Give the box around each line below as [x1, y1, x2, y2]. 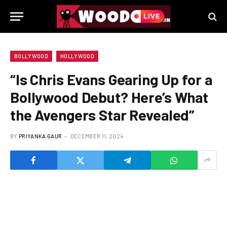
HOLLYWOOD [60, 53, 94, 59]
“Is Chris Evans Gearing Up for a [10, 70, 212, 88]
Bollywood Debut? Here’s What [10, 88, 208, 106]
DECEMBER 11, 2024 [70, 133, 124, 139]
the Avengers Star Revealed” [10, 106, 195, 124]
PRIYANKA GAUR [19, 133, 62, 139]
